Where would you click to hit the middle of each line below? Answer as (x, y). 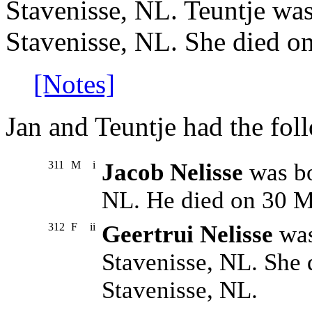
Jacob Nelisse (172, 173)
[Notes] (74, 84)
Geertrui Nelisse (187, 235)
